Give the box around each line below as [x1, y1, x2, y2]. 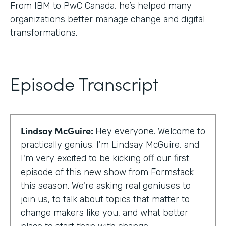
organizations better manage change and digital [10, 13, 205, 25]
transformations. [10, 27, 77, 38]
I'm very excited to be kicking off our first [21, 152, 189, 164]
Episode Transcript [10, 70, 158, 96]
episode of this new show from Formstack [21, 166, 194, 178]
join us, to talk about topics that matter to [21, 193, 190, 205]
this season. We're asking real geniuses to [21, 180, 191, 191]
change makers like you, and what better [21, 207, 188, 218]
